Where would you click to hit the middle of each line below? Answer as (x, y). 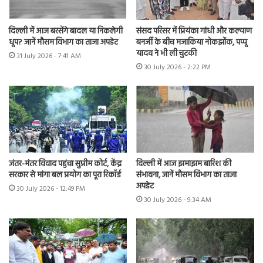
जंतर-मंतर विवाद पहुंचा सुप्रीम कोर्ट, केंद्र (65, 164)
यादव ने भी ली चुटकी (166, 54)
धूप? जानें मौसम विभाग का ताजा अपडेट (63, 43)
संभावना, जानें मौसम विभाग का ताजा (186, 175)
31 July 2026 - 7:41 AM (49, 57)
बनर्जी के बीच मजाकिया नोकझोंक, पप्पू (192, 43)
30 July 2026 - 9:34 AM (178, 200)
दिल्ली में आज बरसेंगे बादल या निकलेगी (66, 32)
